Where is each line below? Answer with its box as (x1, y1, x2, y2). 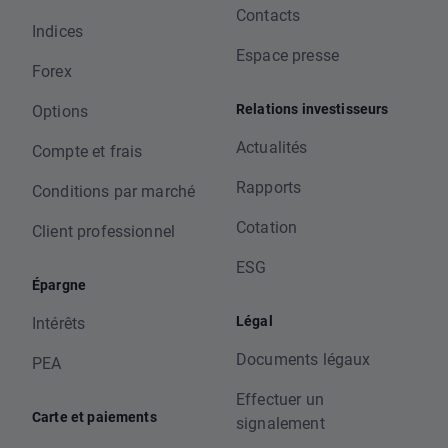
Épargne (32, 275, 87, 295)
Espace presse (236, 44, 339, 66)
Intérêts (32, 312, 86, 334)
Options (32, 100, 89, 122)
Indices (32, 20, 84, 42)
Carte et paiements (32, 407, 157, 427)
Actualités (236, 136, 308, 158)
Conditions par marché (32, 180, 196, 202)
